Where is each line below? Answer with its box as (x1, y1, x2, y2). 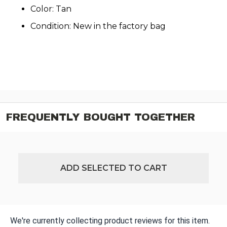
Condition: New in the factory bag (30, 21, 166, 31)
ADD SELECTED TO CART (60, 163, 167, 173)
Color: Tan (30, 4, 71, 14)
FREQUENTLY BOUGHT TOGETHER (6, 111, 195, 123)
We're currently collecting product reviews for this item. (10, 216, 210, 226)
